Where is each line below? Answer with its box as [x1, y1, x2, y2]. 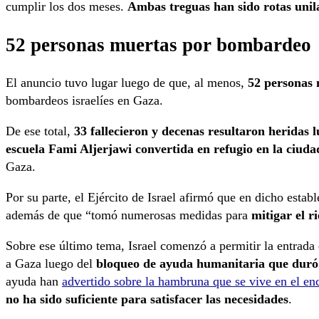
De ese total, [6, 124, 74, 139]
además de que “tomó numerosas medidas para [6, 208, 251, 223]
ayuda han [6, 274, 62, 289]
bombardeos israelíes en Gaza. [6, 93, 163, 108]
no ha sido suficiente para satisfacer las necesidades [6, 292, 288, 307]
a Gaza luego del [6, 256, 96, 271]
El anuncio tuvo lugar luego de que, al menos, [6, 75, 248, 90]
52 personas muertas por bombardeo [6, 33, 311, 56]
